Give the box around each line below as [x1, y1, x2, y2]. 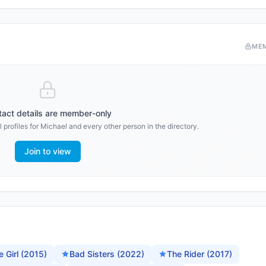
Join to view [24, 146, 71, 156]
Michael [40, 122, 67, 131]
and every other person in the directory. [66, 122, 199, 131]
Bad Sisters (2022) [69, 249, 144, 259]
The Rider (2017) [167, 249, 232, 259]
